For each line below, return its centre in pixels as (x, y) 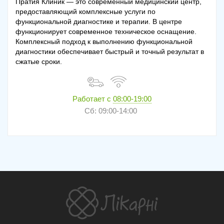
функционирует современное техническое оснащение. (106, 32)
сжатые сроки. (39, 62)
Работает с (93, 99)
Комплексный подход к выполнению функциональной (104, 42)
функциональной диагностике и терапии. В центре (99, 22)
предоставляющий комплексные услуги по (85, 12)
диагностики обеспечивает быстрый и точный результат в (110, 52)
